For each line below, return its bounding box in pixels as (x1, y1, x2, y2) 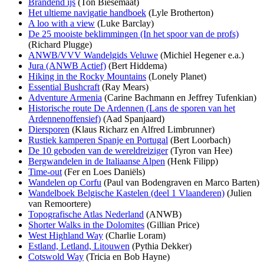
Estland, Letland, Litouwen (28, 241, 130, 252)
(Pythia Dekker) (130, 241, 192, 252)
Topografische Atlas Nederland (28, 209, 144, 220)
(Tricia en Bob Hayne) (84, 252, 170, 262)
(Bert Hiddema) (106, 61, 167, 71)
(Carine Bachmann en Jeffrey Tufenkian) (102, 93, 256, 103)
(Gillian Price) (144, 220, 199, 230)
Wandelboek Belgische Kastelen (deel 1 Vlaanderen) (28, 188, 225, 199)
